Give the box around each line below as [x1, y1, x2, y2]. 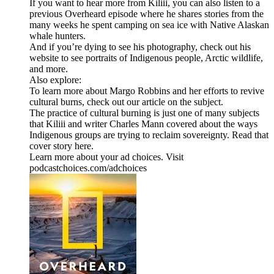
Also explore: [29, 75, 81, 86]
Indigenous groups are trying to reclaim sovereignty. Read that [29, 130, 268, 141]
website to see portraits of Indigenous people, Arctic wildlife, [29, 53, 263, 64]
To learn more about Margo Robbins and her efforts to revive [29, 86, 264, 97]
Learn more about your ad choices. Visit [29, 152, 183, 163]
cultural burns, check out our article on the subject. [29, 97, 223, 108]
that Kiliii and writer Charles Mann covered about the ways [29, 119, 257, 130]
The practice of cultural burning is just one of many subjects [29, 108, 259, 119]
